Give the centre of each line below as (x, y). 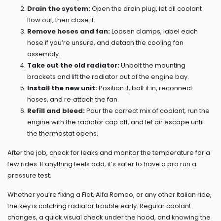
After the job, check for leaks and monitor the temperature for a (109, 153)
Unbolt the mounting (152, 65)
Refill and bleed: (56, 111)
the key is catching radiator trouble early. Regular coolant (99, 206)
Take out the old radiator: (73, 65)
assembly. (44, 54)
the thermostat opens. (63, 133)
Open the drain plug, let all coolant (146, 9)
